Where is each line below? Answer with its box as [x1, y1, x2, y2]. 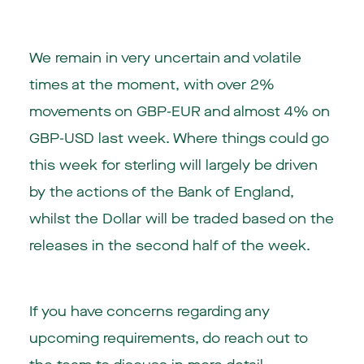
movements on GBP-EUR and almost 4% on [28, 102, 330, 121]
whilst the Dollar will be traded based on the [28, 209, 334, 228]
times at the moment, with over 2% [28, 75, 275, 94]
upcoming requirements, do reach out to [28, 328, 308, 348]
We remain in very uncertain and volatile [28, 48, 301, 67]
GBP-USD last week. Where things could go [28, 128, 329, 148]
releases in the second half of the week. [28, 236, 310, 255]
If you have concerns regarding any [28, 301, 270, 321]
